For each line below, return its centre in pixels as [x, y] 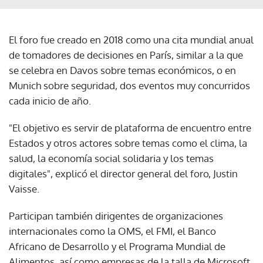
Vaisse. [24, 188]
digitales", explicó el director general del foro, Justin [123, 173]
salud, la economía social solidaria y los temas [111, 158]
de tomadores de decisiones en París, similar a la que [126, 55]
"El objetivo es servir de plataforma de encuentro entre [130, 127]
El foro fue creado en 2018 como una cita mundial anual [131, 39]
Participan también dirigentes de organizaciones [116, 215]
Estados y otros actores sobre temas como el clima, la [128, 143]
